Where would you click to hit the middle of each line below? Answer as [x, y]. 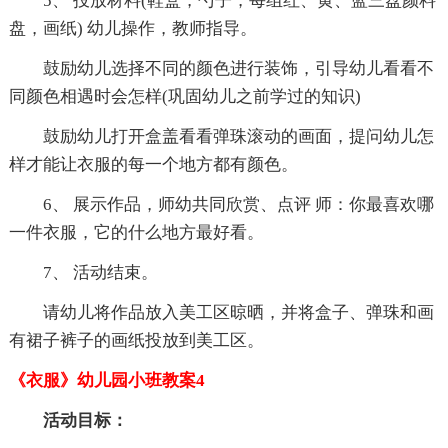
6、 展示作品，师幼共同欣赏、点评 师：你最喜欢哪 [221, 205]
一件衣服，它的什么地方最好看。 [136, 233]
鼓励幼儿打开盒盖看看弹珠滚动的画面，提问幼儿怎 [221, 137]
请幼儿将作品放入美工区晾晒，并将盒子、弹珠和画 [221, 313]
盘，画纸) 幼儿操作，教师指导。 [132, 29]
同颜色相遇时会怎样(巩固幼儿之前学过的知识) [184, 97]
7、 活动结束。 [83, 273]
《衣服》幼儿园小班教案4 [106, 381]
